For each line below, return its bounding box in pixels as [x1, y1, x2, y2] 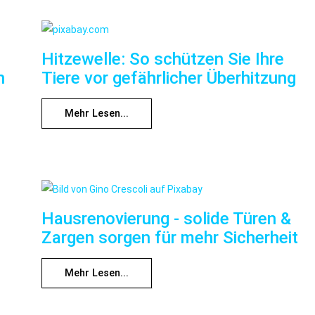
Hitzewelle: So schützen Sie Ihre [41, 49, 284, 69]
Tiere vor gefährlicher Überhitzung [41, 67, 296, 88]
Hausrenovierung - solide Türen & [41, 208, 291, 229]
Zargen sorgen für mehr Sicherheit [41, 227, 298, 247]
